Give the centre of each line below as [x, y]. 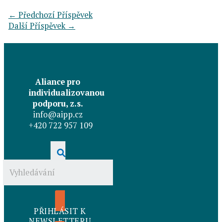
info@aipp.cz [58, 114]
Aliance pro [58, 82]
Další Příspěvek [38, 26]
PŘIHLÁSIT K [60, 211]
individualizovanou [67, 92]
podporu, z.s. [58, 103]
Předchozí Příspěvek [54, 15]
